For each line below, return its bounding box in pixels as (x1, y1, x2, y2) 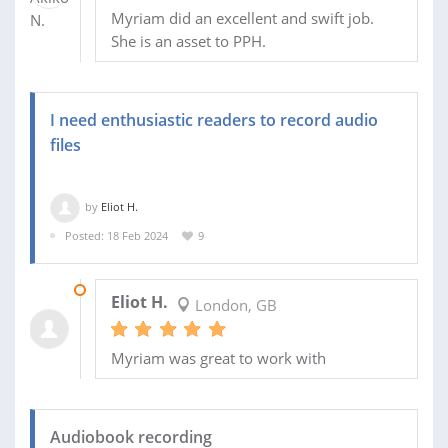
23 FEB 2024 (94, 282, 156, 298)
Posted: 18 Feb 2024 (65, 227, 168, 243)
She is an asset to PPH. (110, 30, 266, 51)
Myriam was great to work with (110, 348, 326, 369)
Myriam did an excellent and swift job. (110, 7, 374, 28)
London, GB (190, 295, 277, 316)
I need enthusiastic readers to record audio (50, 108, 378, 131)
